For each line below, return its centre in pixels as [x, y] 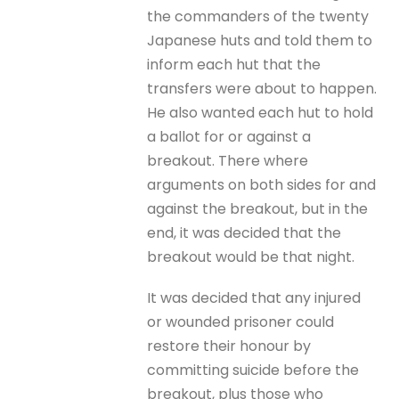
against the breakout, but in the [258, 209]
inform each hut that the [234, 65]
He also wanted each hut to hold [261, 113]
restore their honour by [229, 346]
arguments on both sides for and [262, 185]
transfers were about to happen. [262, 89]
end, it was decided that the [244, 233]
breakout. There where [228, 161]
